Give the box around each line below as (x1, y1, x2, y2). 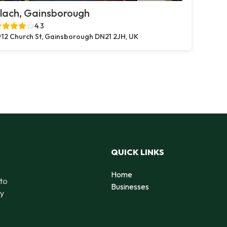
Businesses (111, 181, 149, 192)
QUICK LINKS (111, 146, 164, 157)
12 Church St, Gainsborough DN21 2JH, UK (2, 32, 138, 41)
